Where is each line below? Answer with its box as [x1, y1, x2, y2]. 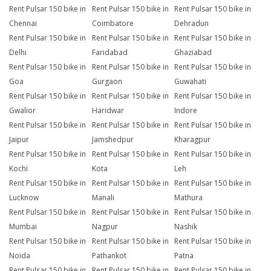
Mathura [174, 192, 203, 203]
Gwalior [9, 105, 36, 116]
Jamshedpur [91, 134, 134, 145]
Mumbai [9, 221, 37, 232]
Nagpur [91, 221, 118, 232]
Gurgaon [91, 76, 122, 87]
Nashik [174, 221, 198, 232]
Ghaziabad [174, 47, 212, 58]
